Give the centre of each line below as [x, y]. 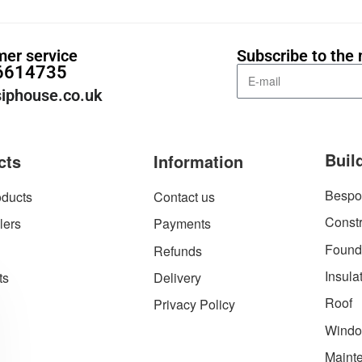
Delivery [177, 277]
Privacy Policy [194, 305]
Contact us [184, 196]
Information [198, 161]
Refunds [177, 250]
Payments [182, 224]
